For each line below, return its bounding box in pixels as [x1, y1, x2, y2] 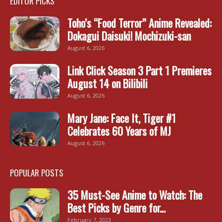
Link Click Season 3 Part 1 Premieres [67, 62, 212, 78]
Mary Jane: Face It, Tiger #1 [67, 110, 176, 126]
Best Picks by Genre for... [67, 199, 166, 216]
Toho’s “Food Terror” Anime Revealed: [67, 14, 212, 31]
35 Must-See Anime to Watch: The [67, 186, 202, 203]
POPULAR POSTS [10, 166, 63, 179]
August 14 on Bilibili [67, 75, 148, 91]
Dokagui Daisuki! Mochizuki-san [67, 27, 191, 44]
